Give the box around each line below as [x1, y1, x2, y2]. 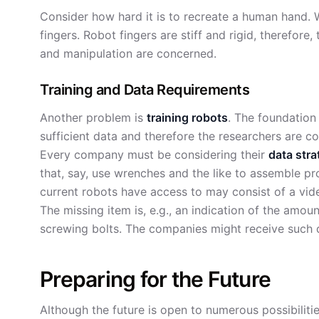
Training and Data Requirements [40, 81, 249, 98]
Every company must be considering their [40, 147, 268, 162]
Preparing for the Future [40, 266, 271, 292]
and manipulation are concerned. [40, 46, 216, 61]
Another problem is [40, 110, 147, 125]
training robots [147, 110, 228, 125]
